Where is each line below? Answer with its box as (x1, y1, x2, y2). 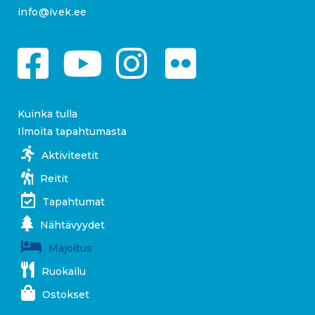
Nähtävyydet (40, 219, 105, 232)
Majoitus (49, 242, 92, 255)
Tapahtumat (42, 195, 105, 209)
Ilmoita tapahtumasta (18, 125, 127, 139)
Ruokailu (41, 265, 86, 278)
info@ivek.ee (18, 6, 87, 19)
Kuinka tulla (18, 108, 77, 121)
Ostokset (42, 288, 89, 302)
